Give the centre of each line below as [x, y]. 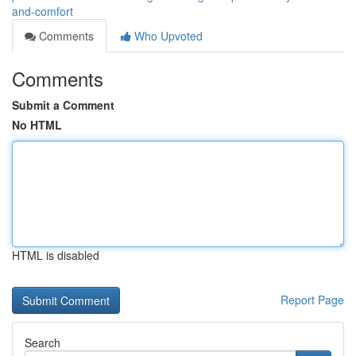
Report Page [312, 300]
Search [43, 342]
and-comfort [43, 11]
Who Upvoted [167, 36]
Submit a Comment [63, 105]
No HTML [37, 125]
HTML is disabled [56, 255]
